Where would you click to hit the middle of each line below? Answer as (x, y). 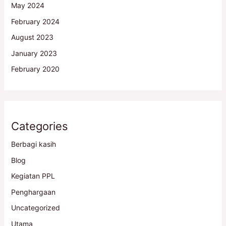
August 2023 (32, 37)
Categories (39, 126)
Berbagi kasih (33, 144)
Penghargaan (33, 192)
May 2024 (27, 6)
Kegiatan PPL (33, 176)
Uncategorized (35, 208)
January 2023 (34, 53)
